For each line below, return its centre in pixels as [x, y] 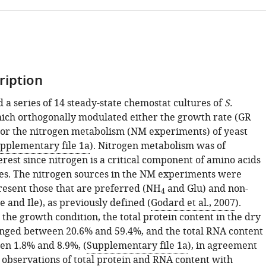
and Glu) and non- [206, 189]
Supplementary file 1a [137, 246]
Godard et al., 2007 [193, 203]
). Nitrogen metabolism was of [157, 146]
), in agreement [222, 246]
